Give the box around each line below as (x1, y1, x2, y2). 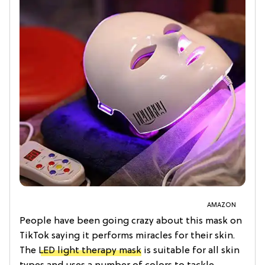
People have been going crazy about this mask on (20, 216, 242, 227)
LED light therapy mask (38, 245, 141, 257)
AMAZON (207, 202, 236, 209)
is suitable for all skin (141, 245, 240, 257)
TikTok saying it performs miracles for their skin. (20, 231, 235, 242)
